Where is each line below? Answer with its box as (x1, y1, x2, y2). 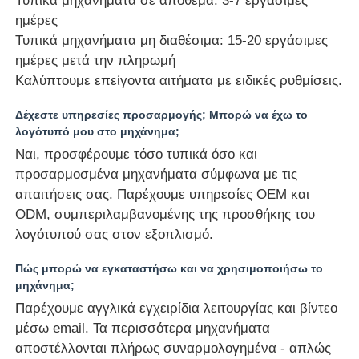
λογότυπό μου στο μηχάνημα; (15, 124, 180, 138)
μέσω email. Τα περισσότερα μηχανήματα (15, 320, 271, 336)
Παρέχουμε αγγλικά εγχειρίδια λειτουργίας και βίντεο (15, 300, 338, 316)
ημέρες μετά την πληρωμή (15, 52, 176, 68)
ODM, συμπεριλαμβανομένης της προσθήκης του (15, 206, 316, 222)
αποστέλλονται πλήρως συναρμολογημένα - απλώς (15, 340, 332, 356)
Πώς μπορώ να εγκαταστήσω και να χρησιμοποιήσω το (15, 261, 324, 275)
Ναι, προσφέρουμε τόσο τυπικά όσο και (15, 146, 258, 162)
